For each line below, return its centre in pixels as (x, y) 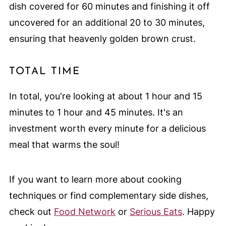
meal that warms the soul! (64, 144)
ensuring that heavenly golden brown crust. (102, 38)
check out (31, 211)
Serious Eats (156, 211)
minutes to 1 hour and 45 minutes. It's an (96, 112)
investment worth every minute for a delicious (107, 128)
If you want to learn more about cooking (95, 179)
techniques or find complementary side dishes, (108, 195)
